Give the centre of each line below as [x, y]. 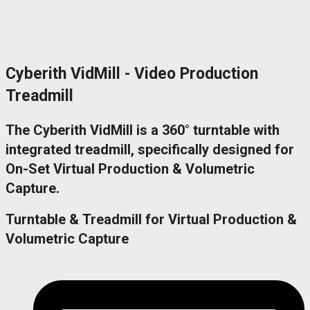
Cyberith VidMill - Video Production [132, 74]
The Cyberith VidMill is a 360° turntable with [143, 130]
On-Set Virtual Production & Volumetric [130, 169]
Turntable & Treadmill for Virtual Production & [151, 219]
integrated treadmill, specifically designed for [150, 150]
